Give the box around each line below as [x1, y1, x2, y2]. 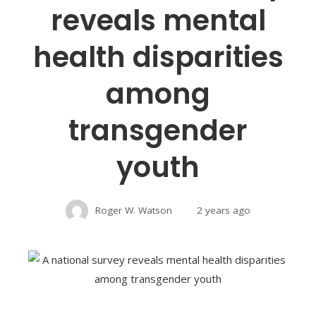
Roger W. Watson [95, 203, 172, 217]
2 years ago [197, 203, 250, 217]
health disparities [32, 37, 284, 77]
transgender [68, 110, 248, 150]
